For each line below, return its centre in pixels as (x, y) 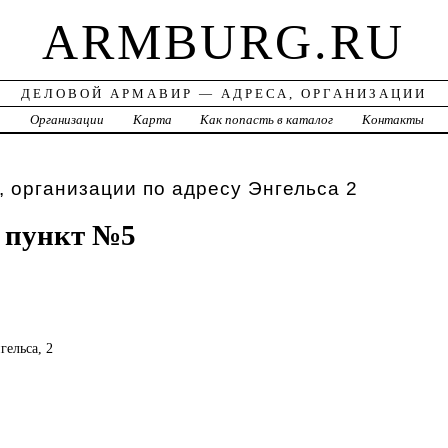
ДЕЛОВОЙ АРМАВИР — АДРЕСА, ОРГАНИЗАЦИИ (223, 94)
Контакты (393, 120)
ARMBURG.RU (224, 42)
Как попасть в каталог (267, 120)
